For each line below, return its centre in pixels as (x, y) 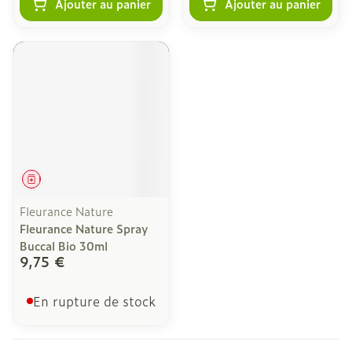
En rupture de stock (94, 301)
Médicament (62, 179)
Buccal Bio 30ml (64, 246)
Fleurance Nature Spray (84, 228)
